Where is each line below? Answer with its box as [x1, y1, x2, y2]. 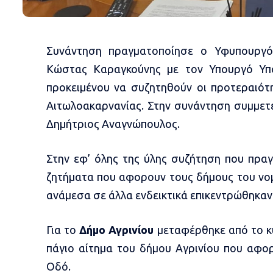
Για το [46, 224, 80, 236]
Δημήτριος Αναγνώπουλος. [46, 118, 180, 130]
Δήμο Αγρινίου [79, 224, 154, 236]
